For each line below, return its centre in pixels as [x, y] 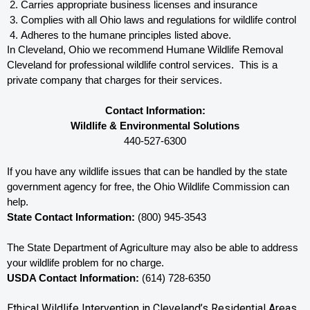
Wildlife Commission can [234, 187]
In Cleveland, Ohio [50, 50]
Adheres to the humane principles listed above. [126, 35]
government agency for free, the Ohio [92, 187]
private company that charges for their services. [116, 80]
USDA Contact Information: [73, 278]
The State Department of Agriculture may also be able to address [153, 248]
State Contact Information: [71, 217]
